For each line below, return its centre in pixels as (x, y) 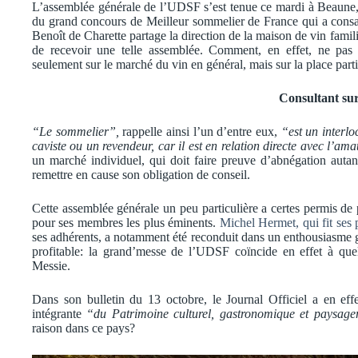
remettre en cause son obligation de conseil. (141, 174)
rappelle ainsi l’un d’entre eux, (200, 131)
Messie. (51, 265)
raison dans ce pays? (84, 328)
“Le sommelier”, (78, 131)
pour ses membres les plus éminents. (126, 222)
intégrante (60, 313)
